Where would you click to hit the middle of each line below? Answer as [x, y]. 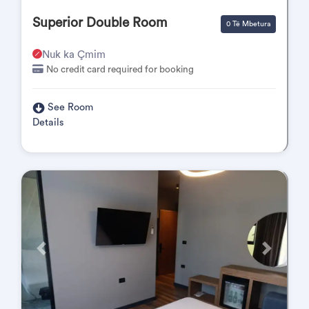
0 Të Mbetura [248, 24]
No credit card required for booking [120, 70]
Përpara [57, 254]
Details [48, 122]
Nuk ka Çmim [74, 55]
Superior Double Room [100, 23]
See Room [70, 107]
